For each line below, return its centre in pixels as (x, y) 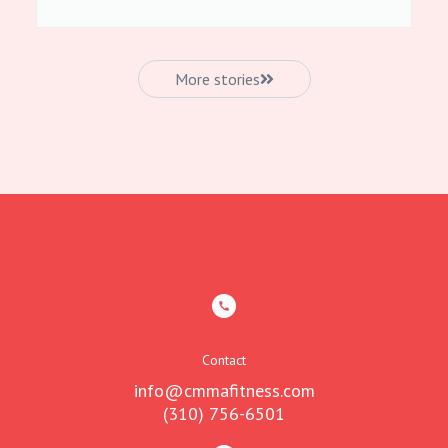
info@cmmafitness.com (224, 390)
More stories (217, 79)
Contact (224, 360)
